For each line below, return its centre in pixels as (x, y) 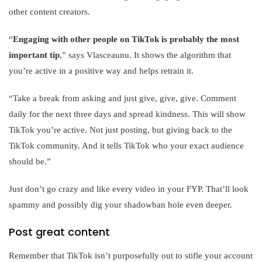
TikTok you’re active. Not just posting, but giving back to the (120, 130)
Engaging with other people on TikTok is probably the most (126, 39)
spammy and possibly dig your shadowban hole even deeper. (120, 204)
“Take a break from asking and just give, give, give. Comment (123, 98)
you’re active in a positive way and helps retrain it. (101, 70)
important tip (34, 55)
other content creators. (49, 11)
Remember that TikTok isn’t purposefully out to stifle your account (131, 255)
